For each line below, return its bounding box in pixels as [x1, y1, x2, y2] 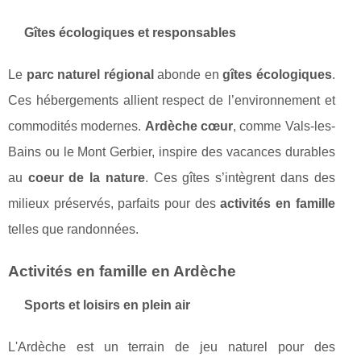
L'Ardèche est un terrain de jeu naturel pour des [8, 340, 335, 355]
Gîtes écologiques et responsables [24, 26, 236, 40]
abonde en [153, 68, 223, 82]
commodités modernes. [8, 119, 145, 134]
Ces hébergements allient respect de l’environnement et [8, 93, 335, 108]
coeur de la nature [27, 171, 145, 185]
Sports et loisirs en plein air [24, 298, 190, 313]
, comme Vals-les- [232, 119, 335, 134]
